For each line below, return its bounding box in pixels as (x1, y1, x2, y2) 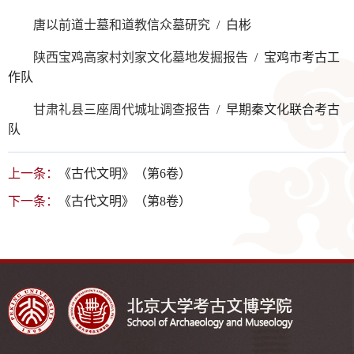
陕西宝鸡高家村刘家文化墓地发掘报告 (33, 50, 248, 64)
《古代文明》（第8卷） (58, 194, 191, 208)
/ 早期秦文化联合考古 (210, 102, 340, 116)
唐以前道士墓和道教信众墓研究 (33, 17, 210, 32)
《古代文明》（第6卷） (58, 167, 191, 181)
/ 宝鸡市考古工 (248, 50, 340, 64)
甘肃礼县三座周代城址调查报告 (33, 102, 210, 116)
